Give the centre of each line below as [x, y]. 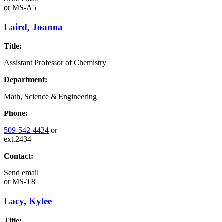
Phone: [16, 113]
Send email [21, 173]
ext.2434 [18, 139]
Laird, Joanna [33, 27]
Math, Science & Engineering [50, 97]
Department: [26, 80]
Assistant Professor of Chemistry [55, 63]
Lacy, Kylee [28, 201]
